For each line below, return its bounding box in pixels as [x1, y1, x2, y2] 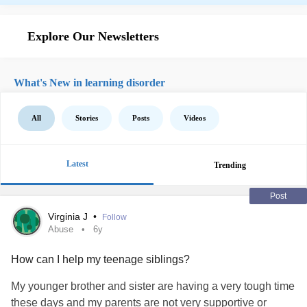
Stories [75, 114, 98, 122]
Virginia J [48, 211, 90, 222]
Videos [184, 114, 206, 122]
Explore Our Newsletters [27, 29, 159, 43]
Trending [214, 160, 246, 170]
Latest [66, 159, 88, 169]
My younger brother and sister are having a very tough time [11, 280, 295, 292]
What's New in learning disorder [14, 77, 165, 88]
